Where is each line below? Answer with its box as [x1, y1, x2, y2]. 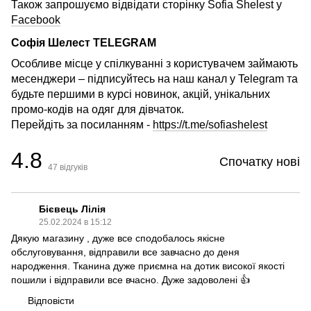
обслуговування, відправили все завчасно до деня [11, 246, 239, 258]
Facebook [11, 14, 60, 26]
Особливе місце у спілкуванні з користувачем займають [11, 57, 298, 69]
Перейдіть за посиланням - [11, 118, 153, 131]
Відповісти [28, 294, 74, 306]
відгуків [58, 162, 87, 173]
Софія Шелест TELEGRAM [11, 37, 156, 49]
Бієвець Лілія [39, 203, 106, 215]
